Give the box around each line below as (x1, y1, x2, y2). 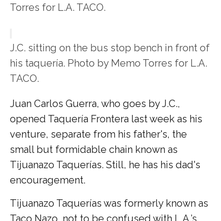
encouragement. (10, 174, 85, 186)
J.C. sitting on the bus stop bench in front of (10, 41, 210, 54)
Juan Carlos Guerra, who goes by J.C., (10, 97, 180, 110)
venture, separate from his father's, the (10, 128, 187, 140)
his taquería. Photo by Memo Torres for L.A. (10, 57, 207, 69)
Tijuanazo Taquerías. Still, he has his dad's (10, 158, 200, 171)
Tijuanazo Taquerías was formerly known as (10, 197, 208, 209)
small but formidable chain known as (10, 143, 178, 155)
